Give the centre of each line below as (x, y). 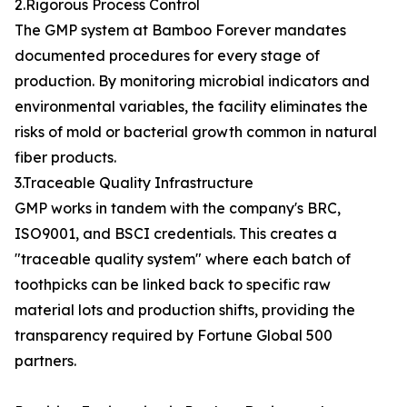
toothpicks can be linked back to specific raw (173, 284)
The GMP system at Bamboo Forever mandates (180, 30)
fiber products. (65, 157)
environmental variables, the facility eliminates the (191, 106)
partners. (45, 361)
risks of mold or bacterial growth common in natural (196, 132)
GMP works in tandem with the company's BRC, (178, 208)
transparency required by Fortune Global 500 (174, 335)
